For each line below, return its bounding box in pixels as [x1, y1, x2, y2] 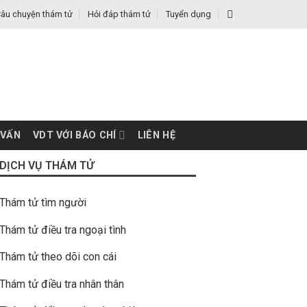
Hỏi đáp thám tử [87, 9, 151, 19]
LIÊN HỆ [137, 129, 175, 141]
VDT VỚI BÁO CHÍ [33, 129, 116, 141]
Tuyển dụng [166, 9, 212, 19]
